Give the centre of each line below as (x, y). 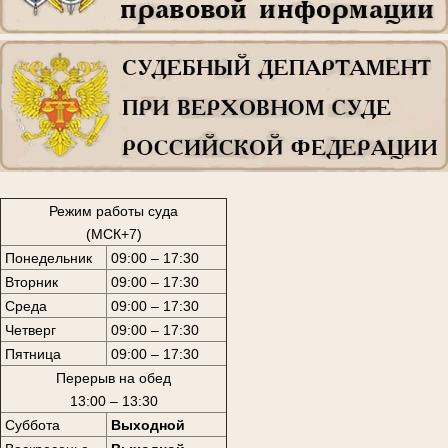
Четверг (30, 329)
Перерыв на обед (113, 377)
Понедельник (48, 257)
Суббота (32, 424)
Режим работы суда (113, 210)
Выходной (147, 424)
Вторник (31, 281)
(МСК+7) (113, 233)
